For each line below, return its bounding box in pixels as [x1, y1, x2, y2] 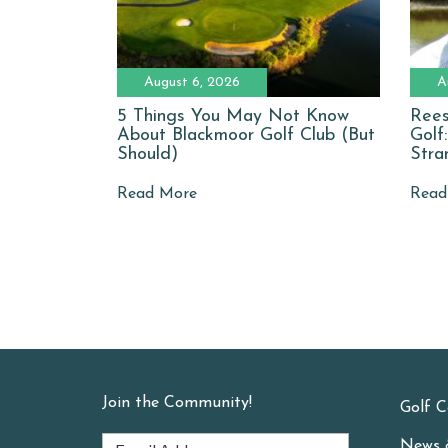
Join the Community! [102, 394, 252, 411]
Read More [117, 185, 197, 202]
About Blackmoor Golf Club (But [117, 125, 375, 145]
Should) [117, 144, 178, 164]
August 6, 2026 [144, 74, 240, 90]
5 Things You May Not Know [117, 106, 349, 126]
